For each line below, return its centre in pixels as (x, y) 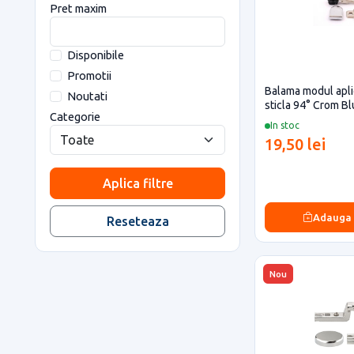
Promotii (89, 75)
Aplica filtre (137, 183)
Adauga (333, 217)
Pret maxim (78, 8)
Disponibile (95, 55)
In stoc (285, 125)
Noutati (87, 96)
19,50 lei (295, 144)
